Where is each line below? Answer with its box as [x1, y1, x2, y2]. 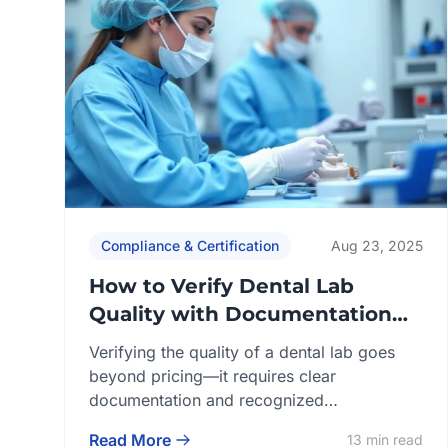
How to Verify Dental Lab [89, 274, 354, 299]
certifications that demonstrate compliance [89, 414, 410, 435]
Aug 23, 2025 [331, 237, 423, 255]
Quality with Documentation [89, 302, 392, 327]
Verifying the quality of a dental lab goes [89, 342, 395, 363]
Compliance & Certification [101, 237, 279, 255]
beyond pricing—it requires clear [89, 366, 336, 387]
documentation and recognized [89, 390, 324, 411]
